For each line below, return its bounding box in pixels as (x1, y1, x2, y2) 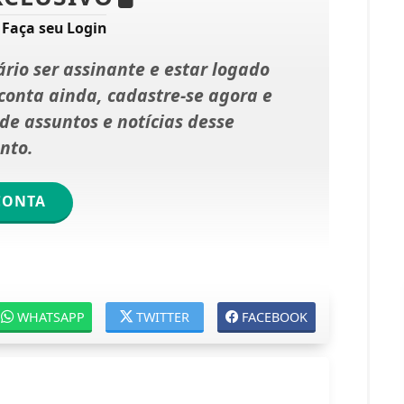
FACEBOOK (242, 308, 308, 326)
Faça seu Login (2, 17, 107, 38)
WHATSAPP (17, 308, 86, 326)
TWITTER (136, 308, 190, 326)
